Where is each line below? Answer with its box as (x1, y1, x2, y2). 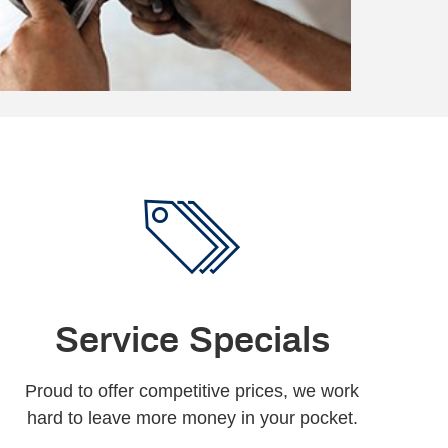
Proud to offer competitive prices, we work (25, 381, 359, 402)
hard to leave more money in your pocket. (26, 408, 358, 429)
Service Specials (54, 319, 330, 360)
